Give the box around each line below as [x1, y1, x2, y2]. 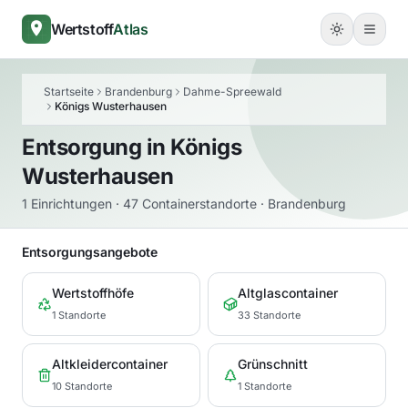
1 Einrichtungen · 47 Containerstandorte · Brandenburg [22, 196, 346, 211]
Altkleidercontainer [52, 356, 168, 372]
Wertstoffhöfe [52, 285, 134, 301]
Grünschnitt [238, 356, 308, 372]
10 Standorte [52, 380, 112, 393]
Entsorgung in [22, 134, 171, 160]
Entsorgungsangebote [22, 244, 158, 260]
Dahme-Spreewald [183, 85, 281, 98]
